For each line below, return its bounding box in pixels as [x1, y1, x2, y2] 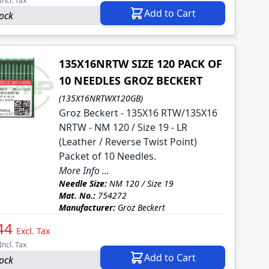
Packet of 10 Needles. [58, 150, 156, 163]
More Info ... [58, 164, 109, 178]
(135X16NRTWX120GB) [58, 92, 143, 104]
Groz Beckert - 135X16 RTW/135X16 [58, 106, 217, 120]
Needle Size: [58, 178, 107, 190]
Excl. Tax [16, 225, 50, 237]
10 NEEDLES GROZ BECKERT [58, 73, 202, 88]
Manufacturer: [58, 202, 115, 214]
